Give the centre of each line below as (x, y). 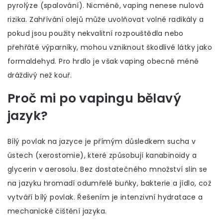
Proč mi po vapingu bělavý (94, 99)
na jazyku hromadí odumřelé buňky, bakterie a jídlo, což (109, 183)
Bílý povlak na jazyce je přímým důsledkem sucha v (102, 142)
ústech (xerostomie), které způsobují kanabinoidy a (102, 156)
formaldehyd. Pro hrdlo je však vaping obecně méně (103, 61)
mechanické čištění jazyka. (57, 211)
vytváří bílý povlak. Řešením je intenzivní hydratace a (105, 197)
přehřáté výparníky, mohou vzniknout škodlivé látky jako (110, 48)
